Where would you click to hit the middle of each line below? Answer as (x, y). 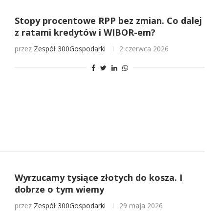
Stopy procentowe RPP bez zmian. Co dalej (108, 20)
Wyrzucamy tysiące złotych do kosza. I (98, 178)
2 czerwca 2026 (144, 48)
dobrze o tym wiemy (59, 189)
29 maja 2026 (141, 206)
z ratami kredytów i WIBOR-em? (85, 32)
